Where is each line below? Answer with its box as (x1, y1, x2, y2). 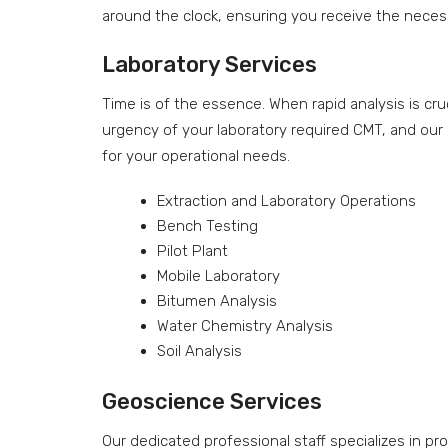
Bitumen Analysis (157, 291, 277, 310)
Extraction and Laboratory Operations (157, 191, 416, 210)
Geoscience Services (102, 388, 322, 415)
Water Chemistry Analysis (157, 316, 333, 335)
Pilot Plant (157, 241, 228, 260)
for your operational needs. (102, 146, 290, 165)
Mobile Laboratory (157, 266, 280, 285)
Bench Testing (157, 216, 258, 235)
